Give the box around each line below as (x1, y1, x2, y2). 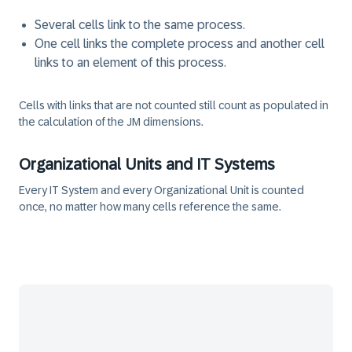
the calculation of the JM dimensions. (19, 115, 203, 128)
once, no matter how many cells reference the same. (19, 200, 281, 213)
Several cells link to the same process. (35, 18, 245, 31)
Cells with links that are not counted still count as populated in (19, 99, 328, 112)
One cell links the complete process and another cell (35, 37, 324, 50)
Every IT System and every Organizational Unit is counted (19, 184, 304, 196)
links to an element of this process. (35, 56, 226, 69)
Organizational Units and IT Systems (19, 156, 275, 173)
